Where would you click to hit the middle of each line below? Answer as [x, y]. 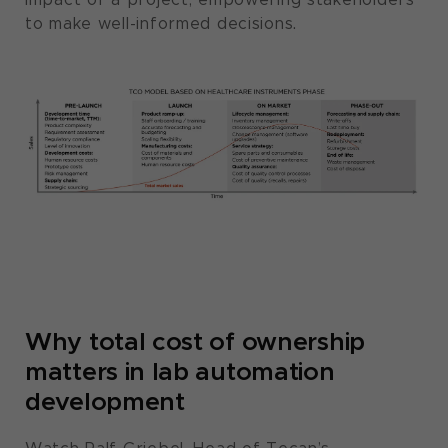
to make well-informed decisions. [161, 23]
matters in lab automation [180, 372]
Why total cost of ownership [195, 342]
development [105, 402]
